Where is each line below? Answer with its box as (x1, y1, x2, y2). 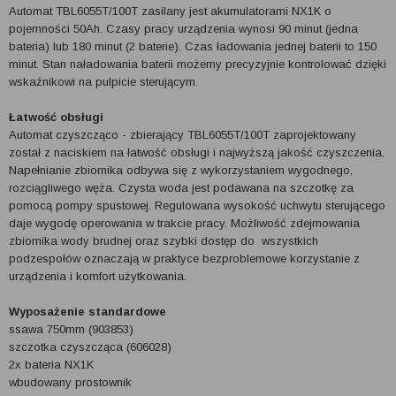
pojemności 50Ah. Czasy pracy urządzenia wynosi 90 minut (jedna (9, 22, 358, 35)
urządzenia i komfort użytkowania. (9, 270, 187, 283)
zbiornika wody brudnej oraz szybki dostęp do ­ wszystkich (9, 234, 318, 247)
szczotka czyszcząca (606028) (9, 340, 171, 354)
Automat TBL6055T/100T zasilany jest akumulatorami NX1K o (9, 4, 331, 18)
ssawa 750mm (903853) (9, 323, 133, 336)
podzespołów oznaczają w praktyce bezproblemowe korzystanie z (9, 252, 360, 265)
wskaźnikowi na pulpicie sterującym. (9, 75, 198, 88)
